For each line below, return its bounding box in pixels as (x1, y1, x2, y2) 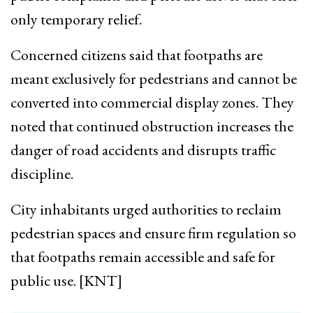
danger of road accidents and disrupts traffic (10, 139, 276, 160)
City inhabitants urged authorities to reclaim (10, 198, 282, 219)
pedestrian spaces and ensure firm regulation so (10, 222, 296, 243)
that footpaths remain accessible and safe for (10, 246, 275, 267)
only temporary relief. (10, 8, 142, 29)
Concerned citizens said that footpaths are (10, 44, 263, 65)
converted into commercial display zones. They (10, 92, 294, 112)
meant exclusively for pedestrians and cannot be (10, 68, 297, 89)
